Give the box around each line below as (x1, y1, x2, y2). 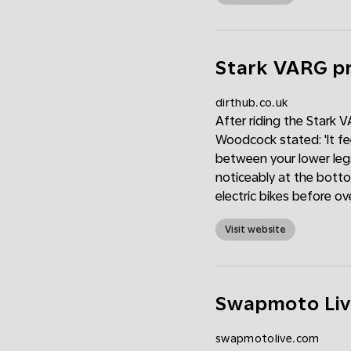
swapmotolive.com (215, 332, 320, 345)
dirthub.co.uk (215, 96, 288, 109)
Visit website (225, 224, 286, 235)
